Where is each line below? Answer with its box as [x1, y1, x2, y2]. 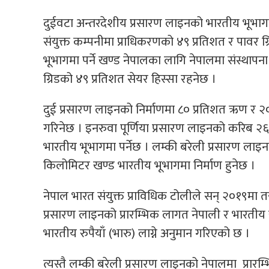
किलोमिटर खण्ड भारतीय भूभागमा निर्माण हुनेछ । [43, 154, 255, 176]
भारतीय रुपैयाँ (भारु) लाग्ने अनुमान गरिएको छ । [43, 222, 250, 244]
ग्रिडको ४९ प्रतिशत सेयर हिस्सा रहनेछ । [43, 68, 216, 89]
